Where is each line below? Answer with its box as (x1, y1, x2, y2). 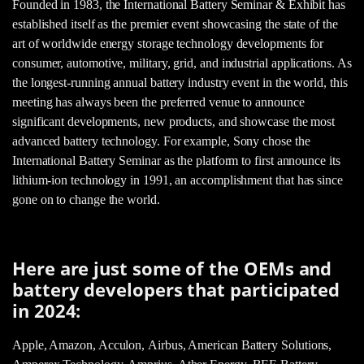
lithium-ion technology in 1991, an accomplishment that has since (12, 172, 343, 187)
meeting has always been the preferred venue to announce (12, 94, 305, 109)
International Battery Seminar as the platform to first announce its (12, 153, 340, 167)
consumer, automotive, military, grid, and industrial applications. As (12, 55, 352, 70)
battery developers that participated (12, 278, 340, 302)
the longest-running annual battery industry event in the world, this (12, 75, 348, 89)
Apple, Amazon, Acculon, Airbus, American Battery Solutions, (12, 337, 332, 352)
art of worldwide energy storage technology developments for (12, 36, 324, 50)
